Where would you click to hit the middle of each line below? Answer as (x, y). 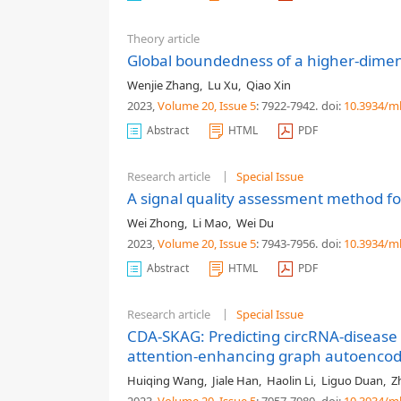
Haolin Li (290, 380)
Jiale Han (235, 380)
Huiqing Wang (166, 380)
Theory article (163, 38)
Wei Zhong (156, 223)
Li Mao (210, 223)
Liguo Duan (352, 380)
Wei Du (255, 223)
